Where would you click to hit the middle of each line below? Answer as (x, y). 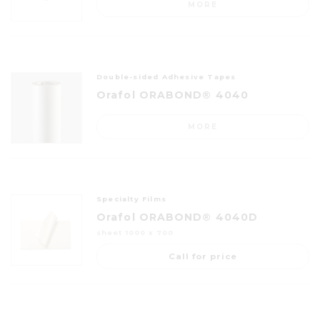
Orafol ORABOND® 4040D (177, 217)
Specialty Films (131, 199)
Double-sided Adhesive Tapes (166, 76)
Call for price (203, 256)
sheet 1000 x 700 (135, 232)
